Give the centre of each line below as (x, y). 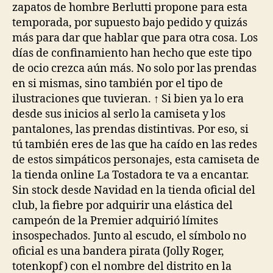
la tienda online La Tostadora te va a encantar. (131, 175)
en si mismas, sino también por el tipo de (118, 83)
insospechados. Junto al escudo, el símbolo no (129, 236)
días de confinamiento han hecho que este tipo (132, 53)
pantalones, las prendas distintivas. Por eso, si (130, 129)
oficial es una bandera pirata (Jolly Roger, (118, 251)
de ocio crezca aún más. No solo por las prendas (134, 68)
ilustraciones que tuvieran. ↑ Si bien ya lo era (128, 99)
